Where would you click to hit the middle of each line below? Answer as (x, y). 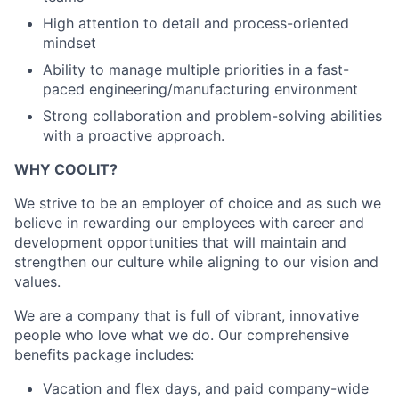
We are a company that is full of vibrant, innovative (187, 316)
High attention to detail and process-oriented (196, 24)
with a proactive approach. (134, 136)
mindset (69, 43)
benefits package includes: (104, 355)
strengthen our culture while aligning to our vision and (196, 262)
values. (37, 282)
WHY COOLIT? (66, 170)
